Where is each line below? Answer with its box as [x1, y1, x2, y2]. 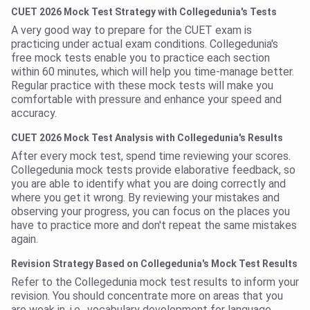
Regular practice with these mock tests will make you [11, 79, 273, 93]
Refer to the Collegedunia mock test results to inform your [11, 275, 299, 289]
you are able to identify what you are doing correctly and [11, 177, 286, 191]
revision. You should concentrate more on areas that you [11, 289, 283, 303]
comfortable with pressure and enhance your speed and [11, 93, 282, 107]
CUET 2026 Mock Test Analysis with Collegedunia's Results [11, 132, 283, 144]
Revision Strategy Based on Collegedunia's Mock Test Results [11, 258, 298, 270]
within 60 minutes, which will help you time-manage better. [11, 65, 294, 79]
